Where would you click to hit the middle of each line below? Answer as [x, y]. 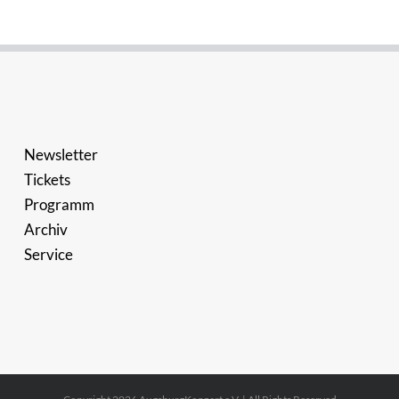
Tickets [48, 179]
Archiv [46, 229]
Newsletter [61, 155]
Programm [60, 204]
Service [49, 254]
